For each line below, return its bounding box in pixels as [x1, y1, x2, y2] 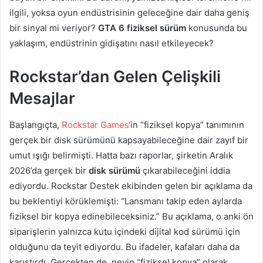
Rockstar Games [62, 119, 129, 130]
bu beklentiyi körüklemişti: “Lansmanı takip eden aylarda [9, 195, 242, 207]
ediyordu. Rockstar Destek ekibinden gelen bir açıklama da [9, 180, 252, 191]
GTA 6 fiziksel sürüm [98, 22, 186, 34]
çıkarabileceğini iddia [140, 164, 230, 176]
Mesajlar [9, 89, 75, 109]
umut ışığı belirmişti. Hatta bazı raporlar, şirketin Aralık [9, 149, 233, 161]
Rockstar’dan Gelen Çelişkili [9, 67, 221, 87]
